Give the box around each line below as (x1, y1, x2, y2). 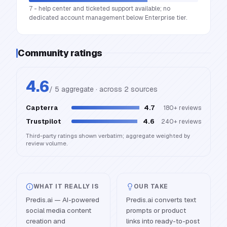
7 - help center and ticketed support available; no (29, 5, 170, 13)
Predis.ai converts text (126, 195, 196, 204)
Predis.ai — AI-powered (26, 195, 99, 204)
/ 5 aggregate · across (49, 85, 124, 94)
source (129, 85, 154, 94)
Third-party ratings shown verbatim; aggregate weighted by (26, 132, 190, 139)
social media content (26, 206, 91, 215)
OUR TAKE (134, 182, 168, 191)
